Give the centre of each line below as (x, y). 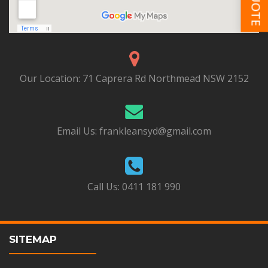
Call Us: (105, 186)
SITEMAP (33, 239)
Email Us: (78, 131)
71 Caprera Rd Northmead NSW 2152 (165, 78)
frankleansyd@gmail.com (155, 131)
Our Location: (51, 78)
